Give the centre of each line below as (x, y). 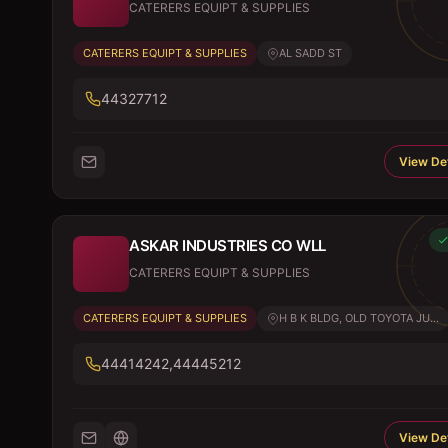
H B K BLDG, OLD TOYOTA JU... (359, 318)
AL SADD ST (310, 53)
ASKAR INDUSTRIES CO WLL (227, 245)
